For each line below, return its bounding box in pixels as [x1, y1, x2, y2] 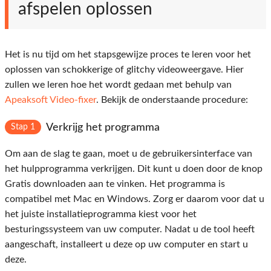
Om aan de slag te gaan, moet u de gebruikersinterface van [5, 149, 252, 159]
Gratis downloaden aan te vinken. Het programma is [5, 179, 225, 189]
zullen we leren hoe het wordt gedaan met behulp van [5, 80, 232, 90]
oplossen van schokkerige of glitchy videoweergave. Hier [5, 65, 244, 75]
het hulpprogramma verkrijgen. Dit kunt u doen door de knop [5, 164, 263, 174]
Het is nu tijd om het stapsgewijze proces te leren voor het [5, 50, 251, 60]
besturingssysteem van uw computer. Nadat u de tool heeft [5, 224, 255, 235]
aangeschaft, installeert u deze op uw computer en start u [5, 240, 248, 250]
